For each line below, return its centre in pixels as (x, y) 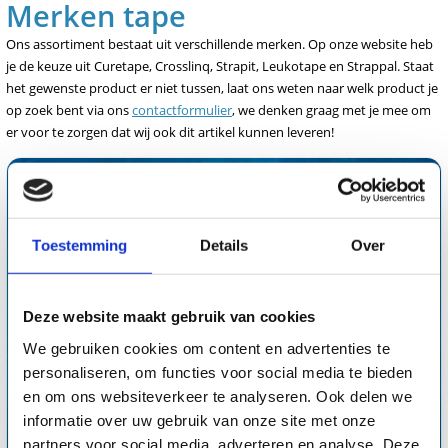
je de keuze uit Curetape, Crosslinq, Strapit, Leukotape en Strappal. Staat (220, 66)
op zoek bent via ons (69, 110)
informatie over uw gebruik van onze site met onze (199, 420)
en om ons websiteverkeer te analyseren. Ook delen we (217, 396)
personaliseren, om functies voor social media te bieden (218, 372)
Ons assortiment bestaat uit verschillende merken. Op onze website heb (219, 44)
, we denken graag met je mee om (331, 110)
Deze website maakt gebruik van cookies (169, 316)
